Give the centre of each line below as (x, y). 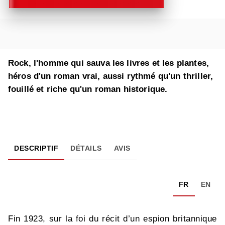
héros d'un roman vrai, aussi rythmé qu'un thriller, (111, 76)
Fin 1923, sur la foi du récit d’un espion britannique (113, 219)
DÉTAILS (86, 148)
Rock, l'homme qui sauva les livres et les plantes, (109, 63)
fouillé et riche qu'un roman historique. (88, 89)
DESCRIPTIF (36, 148)
